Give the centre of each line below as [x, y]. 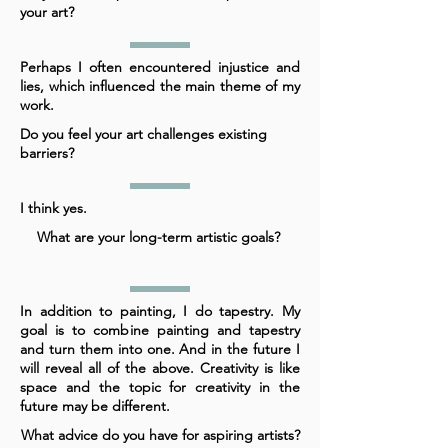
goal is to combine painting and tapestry [160, 330]
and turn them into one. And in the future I [160, 349]
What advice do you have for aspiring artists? [160, 435]
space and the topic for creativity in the [160, 387]
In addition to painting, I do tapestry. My [160, 311]
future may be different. [95, 406]
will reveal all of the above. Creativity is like [160, 368]
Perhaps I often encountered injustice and [160, 67]
